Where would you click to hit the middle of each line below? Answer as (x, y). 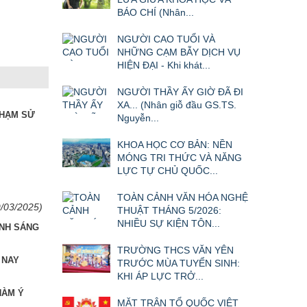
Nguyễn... (138, 118)
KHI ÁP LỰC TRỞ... (160, 277)
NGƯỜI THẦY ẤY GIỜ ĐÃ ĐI (180, 92)
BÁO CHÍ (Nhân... (156, 13)
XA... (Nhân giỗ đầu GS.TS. (177, 105)
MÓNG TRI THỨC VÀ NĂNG (180, 158)
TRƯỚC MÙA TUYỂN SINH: (179, 263)
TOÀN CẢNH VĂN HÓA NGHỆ (183, 198)
